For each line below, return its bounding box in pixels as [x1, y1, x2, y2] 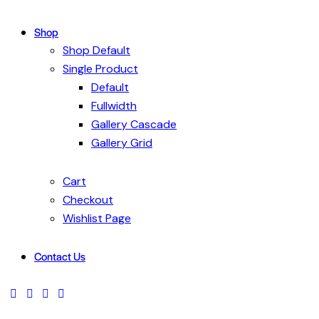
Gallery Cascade [91, 117, 177, 132]
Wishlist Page [63, 210, 131, 226]
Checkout [63, 192, 113, 207]
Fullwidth [91, 98, 137, 114]
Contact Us [34, 248, 85, 263]
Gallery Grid [91, 135, 152, 151]
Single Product [63, 61, 138, 77]
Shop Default [63, 43, 130, 58]
